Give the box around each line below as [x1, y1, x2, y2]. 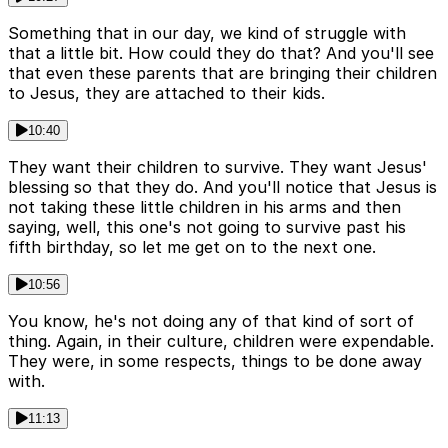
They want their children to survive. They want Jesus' [8, 157, 427, 178]
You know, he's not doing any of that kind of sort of [8, 311, 414, 332]
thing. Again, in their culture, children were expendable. [8, 331, 434, 352]
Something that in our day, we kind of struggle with [8, 23, 406, 44]
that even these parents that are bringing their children [8, 63, 437, 84]
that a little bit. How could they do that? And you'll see [8, 43, 434, 64]
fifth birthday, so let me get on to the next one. [8, 237, 376, 258]
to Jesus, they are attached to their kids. [8, 83, 325, 104]
